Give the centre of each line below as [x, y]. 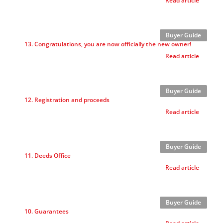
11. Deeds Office [47, 156]
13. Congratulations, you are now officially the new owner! [108, 44]
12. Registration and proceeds [67, 100]
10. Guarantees [46, 211]
